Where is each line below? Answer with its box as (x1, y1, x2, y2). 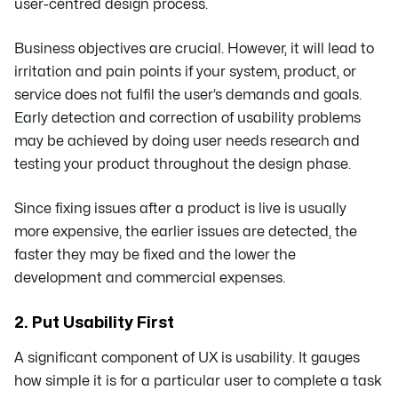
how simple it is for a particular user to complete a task (14, 373, 382, 388)
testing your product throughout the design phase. (14, 156, 351, 171)
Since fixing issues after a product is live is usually (14, 201, 346, 216)
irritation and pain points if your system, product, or (14, 64, 356, 79)
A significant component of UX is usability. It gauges (14, 350, 360, 365)
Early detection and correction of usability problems (14, 110, 361, 125)
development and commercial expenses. (14, 270, 285, 285)
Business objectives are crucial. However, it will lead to (14, 41, 374, 56)
